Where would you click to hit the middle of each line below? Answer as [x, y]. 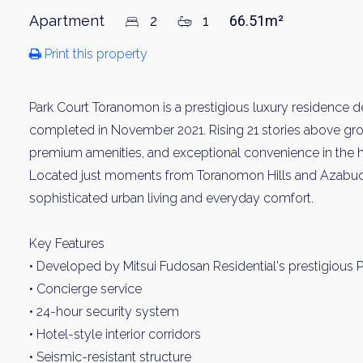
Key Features [67, 243]
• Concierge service [85, 289]
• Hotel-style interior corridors [115, 334]
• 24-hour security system [104, 312]
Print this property [94, 54]
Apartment [69, 21]
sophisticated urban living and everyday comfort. [171, 198]
